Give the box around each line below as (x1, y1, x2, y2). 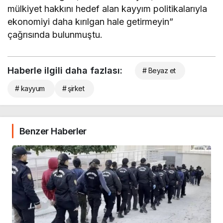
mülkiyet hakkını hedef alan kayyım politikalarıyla (7, 3, 208, 14)
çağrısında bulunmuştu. (7, 29, 103, 40)
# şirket (62, 84, 85, 93)
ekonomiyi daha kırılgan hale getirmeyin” (7, 16, 174, 27)
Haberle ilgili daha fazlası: (7, 65, 122, 76)
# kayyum (15, 84, 45, 93)
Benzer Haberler (19, 125, 87, 136)
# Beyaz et (142, 66, 176, 75)
